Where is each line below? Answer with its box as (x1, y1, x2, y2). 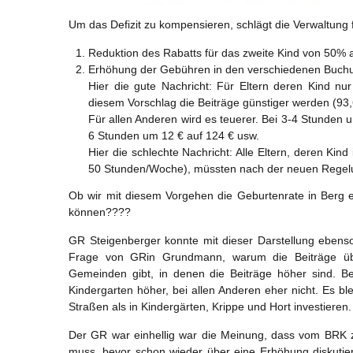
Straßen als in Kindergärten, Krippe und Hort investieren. (69, 299, 351, 313)
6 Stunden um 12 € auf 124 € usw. (88, 129, 259, 143)
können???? (69, 205, 131, 218)
